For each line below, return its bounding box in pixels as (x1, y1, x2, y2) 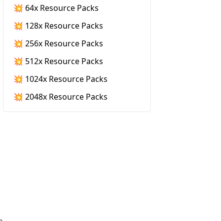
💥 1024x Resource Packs (13, 74, 108, 84)
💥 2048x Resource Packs (13, 91, 108, 102)
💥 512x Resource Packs (13, 56, 103, 67)
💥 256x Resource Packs (13, 38, 103, 49)
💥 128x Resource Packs (13, 20, 103, 31)
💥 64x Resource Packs (13, 2, 99, 13)
